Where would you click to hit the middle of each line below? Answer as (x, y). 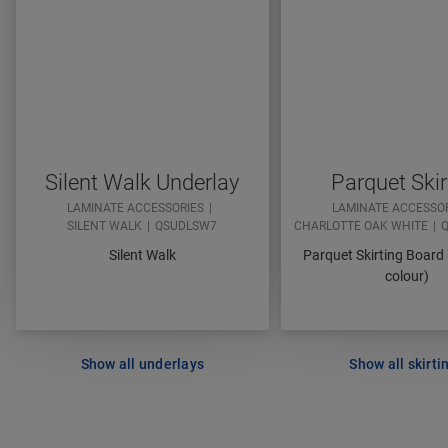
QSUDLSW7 (186, 226)
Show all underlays (142, 364)
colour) (407, 276)
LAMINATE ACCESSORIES (136, 208)
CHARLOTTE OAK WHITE (360, 226)
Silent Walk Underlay (142, 183)
